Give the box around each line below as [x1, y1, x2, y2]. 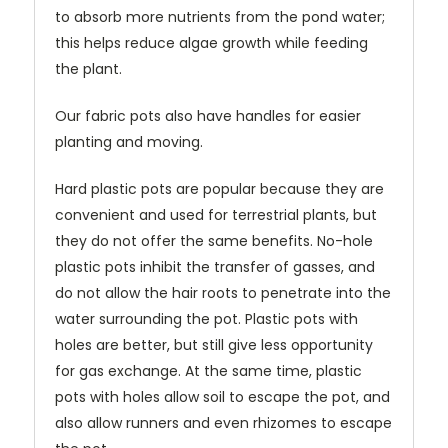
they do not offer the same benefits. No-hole [55, 231, 373, 252]
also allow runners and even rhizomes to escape [55, 413, 392, 434]
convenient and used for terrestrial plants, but [55, 205, 377, 226]
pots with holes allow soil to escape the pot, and [55, 387, 390, 408]
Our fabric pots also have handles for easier [55, 106, 361, 127]
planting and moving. [55, 132, 203, 153]
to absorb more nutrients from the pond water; [55, 7, 385, 28]
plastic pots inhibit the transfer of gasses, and [55, 257, 375, 278]
